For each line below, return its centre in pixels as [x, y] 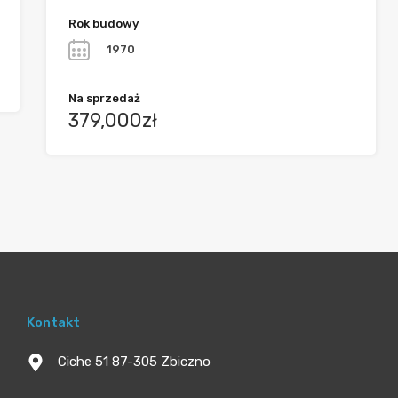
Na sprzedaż [105, 99]
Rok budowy [104, 24]
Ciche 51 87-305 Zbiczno [135, 362]
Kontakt [54, 323]
